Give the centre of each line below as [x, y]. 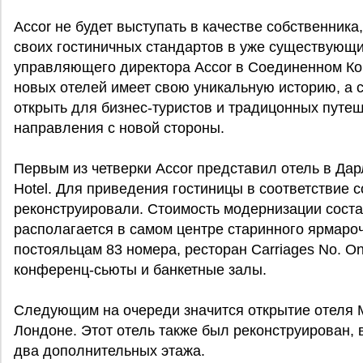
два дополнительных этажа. [109, 351]
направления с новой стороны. [119, 128]
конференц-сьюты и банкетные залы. [140, 270]
